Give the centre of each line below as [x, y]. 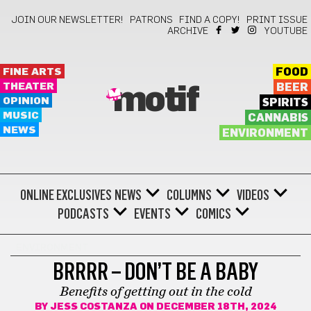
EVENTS [152, 214]
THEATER [28, 86]
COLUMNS [189, 195]
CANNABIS [278, 118]
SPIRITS [285, 103]
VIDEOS [253, 195]
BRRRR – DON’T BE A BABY [155, 271]
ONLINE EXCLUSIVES [66, 195]
